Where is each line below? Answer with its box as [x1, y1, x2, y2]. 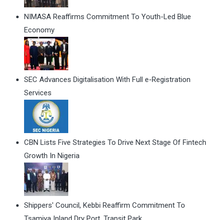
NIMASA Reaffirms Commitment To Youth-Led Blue [24, 12, 191, 22]
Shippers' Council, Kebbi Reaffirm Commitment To [24, 201, 185, 210]
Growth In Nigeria [24, 151, 80, 161]
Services [24, 88, 52, 98]
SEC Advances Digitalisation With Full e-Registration [24, 75, 191, 84]
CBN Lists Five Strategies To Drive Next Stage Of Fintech [24, 138, 206, 147]
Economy [24, 26, 55, 35]
